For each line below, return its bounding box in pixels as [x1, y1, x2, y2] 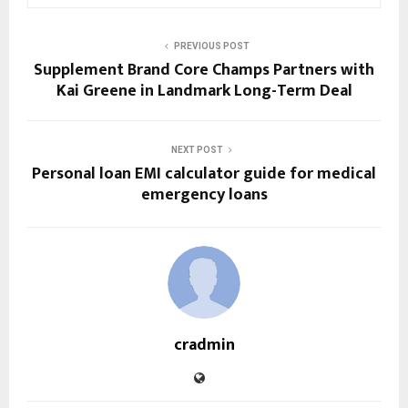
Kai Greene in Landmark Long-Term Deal [56, 76, 352, 105]
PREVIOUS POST [173, 40, 250, 51]
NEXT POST [170, 144, 223, 155]
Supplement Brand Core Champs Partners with [34, 56, 374, 84]
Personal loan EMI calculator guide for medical [32, 159, 376, 188]
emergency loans [140, 180, 268, 209]
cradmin [173, 331, 235, 359]
